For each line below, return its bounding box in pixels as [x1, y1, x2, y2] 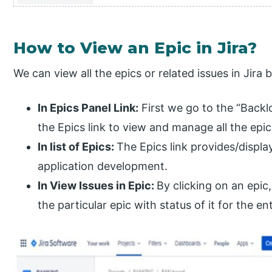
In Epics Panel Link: [38, 101, 139, 114]
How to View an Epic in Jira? [13, 38, 257, 58]
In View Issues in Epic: [38, 178, 157, 192]
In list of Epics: [38, 140, 117, 153]
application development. [38, 159, 168, 172]
